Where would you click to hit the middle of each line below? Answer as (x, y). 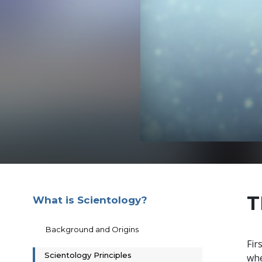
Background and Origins (92, 230)
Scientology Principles (88, 255)
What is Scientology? (90, 200)
